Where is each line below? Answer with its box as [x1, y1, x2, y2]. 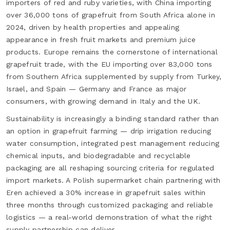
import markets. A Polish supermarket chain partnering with [6, 176, 221, 184]
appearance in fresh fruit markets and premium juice [6, 35, 196, 44]
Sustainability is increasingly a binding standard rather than [6, 114, 219, 123]
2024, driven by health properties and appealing [6, 23, 180, 31]
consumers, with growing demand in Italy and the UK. [6, 97, 201, 105]
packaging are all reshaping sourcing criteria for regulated [6, 163, 215, 172]
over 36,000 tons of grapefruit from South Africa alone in [6, 10, 215, 19]
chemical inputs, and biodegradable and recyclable [6, 151, 191, 160]
